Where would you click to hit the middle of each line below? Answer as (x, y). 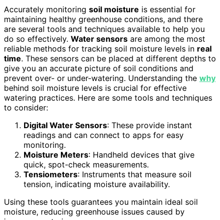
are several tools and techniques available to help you (104, 29)
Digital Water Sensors (65, 125)
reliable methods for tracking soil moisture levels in (100, 49)
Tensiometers (51, 175)
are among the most (166, 39)
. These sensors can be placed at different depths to (119, 59)
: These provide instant (150, 125)
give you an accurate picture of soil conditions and (99, 69)
